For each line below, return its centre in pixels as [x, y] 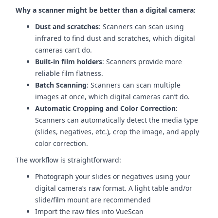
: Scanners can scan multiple [134, 85]
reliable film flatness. [69, 73]
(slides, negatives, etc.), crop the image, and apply [117, 132]
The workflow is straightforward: [68, 160]
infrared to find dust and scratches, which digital [115, 38]
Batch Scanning [61, 85]
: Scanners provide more [142, 62]
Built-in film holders [69, 62]
